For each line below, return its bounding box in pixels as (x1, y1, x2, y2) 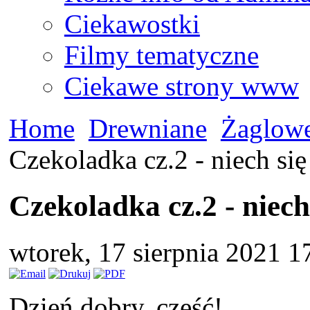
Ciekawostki (64, 8, 200, 39)
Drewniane (88, 113, 207, 143)
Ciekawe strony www (64, 71, 299, 101)
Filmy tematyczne (64, 39, 259, 70)
